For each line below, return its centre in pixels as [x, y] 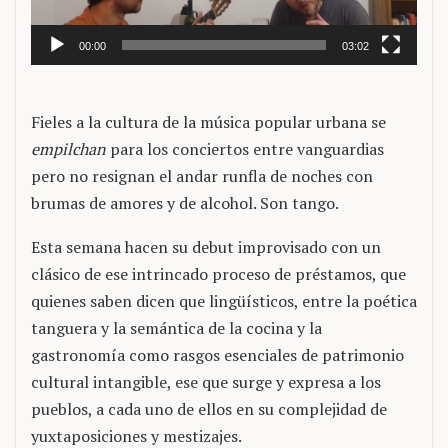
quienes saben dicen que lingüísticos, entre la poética [224, 301]
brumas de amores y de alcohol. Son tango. [185, 203]
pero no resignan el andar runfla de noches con [202, 176]
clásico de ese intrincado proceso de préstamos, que [218, 274]
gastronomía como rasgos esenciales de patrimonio [217, 355]
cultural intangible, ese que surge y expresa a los [206, 382]
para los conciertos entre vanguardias [245, 149]
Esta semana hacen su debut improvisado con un [206, 247]
